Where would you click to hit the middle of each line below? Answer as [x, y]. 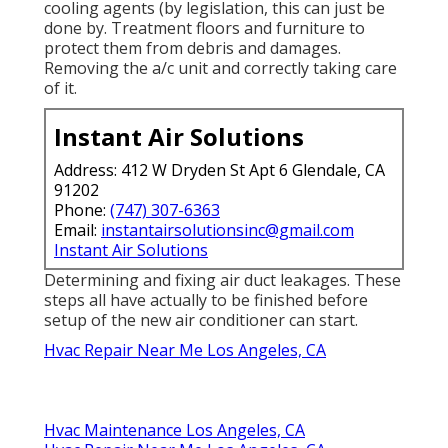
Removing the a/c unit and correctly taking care [220, 67]
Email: [77, 229]
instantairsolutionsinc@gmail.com [227, 229]
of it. [60, 87]
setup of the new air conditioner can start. [201, 319]
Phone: [82, 209]
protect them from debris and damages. [192, 47]
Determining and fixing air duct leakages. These [222, 279]
